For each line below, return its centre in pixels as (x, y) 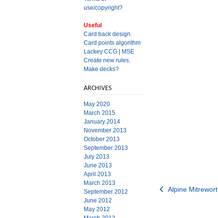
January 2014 (102, 122)
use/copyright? (103, 8)
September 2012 (106, 192)
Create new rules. (107, 61)
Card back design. (108, 34)
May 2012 (97, 209)
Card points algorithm (112, 43)
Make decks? (101, 69)
